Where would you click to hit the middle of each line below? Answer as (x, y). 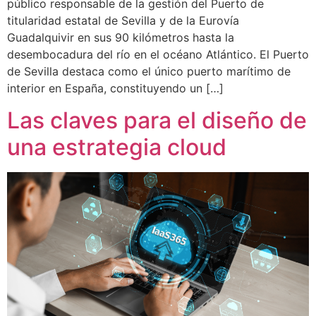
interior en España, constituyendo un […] (115, 89)
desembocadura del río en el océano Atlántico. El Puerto (158, 55)
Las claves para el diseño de (157, 120)
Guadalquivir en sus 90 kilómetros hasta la (121, 38)
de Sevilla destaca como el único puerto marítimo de (149, 72)
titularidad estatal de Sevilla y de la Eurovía (123, 21)
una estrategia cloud (117, 147)
